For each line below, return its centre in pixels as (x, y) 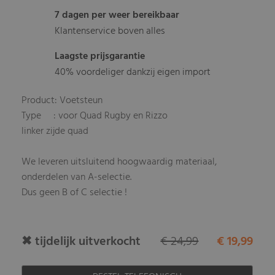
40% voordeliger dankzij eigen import (133, 73)
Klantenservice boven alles (110, 32)
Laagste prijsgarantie (100, 57)
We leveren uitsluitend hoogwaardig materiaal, (119, 162)
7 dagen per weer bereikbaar (117, 16)
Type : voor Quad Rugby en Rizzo (95, 116)
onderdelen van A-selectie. (77, 178)
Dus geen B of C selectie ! (75, 193)
